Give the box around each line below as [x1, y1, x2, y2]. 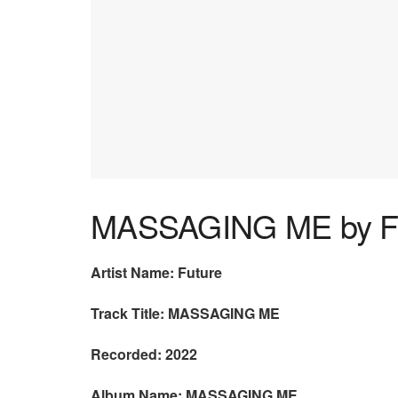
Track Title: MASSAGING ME [91, 303, 280, 324]
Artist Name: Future [91, 262, 222, 283]
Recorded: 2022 [91, 344, 197, 365]
